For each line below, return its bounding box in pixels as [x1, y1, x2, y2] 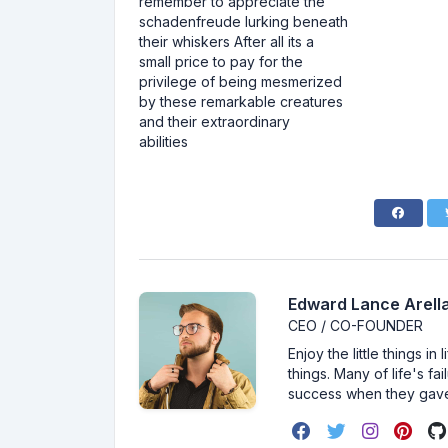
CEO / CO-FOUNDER [288, 317, 424, 334]
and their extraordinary [139, 113, 290, 130]
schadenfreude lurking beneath [139, 13, 348, 30]
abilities [139, 133, 188, 150]
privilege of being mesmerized [139, 73, 342, 90]
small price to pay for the [139, 53, 303, 70]
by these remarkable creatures [139, 93, 343, 110]
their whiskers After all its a [139, 33, 314, 50]
